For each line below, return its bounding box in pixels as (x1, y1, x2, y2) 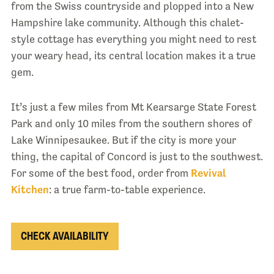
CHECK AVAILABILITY (20, 229, 109, 243)
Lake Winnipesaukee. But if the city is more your (10, 134, 236, 147)
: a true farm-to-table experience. (48, 183, 206, 196)
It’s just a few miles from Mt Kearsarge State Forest (10, 101, 256, 114)
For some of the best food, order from (10, 167, 191, 180)
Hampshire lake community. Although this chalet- (10, 17, 244, 29)
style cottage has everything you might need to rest (10, 33, 256, 46)
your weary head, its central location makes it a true (10, 50, 256, 62)
